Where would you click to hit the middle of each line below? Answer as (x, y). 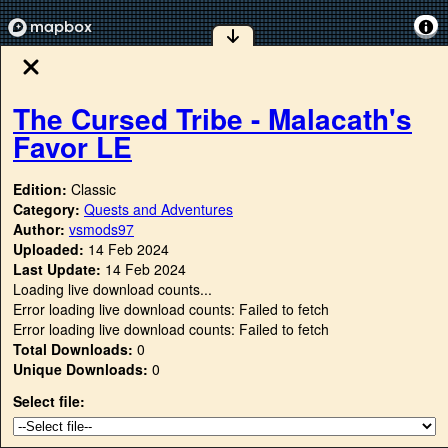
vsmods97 (101, 229)
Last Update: (57, 269)
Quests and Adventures (158, 209)
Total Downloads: (73, 349)
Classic (93, 189)
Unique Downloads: (80, 369)
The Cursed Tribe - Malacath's (212, 118)
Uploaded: (48, 249)
